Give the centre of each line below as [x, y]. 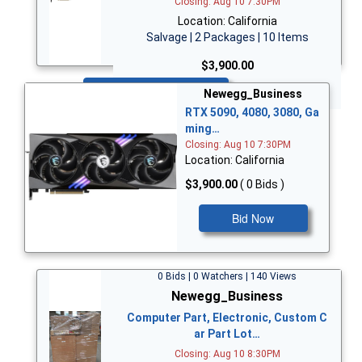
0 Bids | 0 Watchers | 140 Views [227, 276]
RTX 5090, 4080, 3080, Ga [252, 112]
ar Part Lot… [227, 333]
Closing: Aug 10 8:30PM [227, 354]
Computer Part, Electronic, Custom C [227, 317]
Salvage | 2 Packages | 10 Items [227, 37]
